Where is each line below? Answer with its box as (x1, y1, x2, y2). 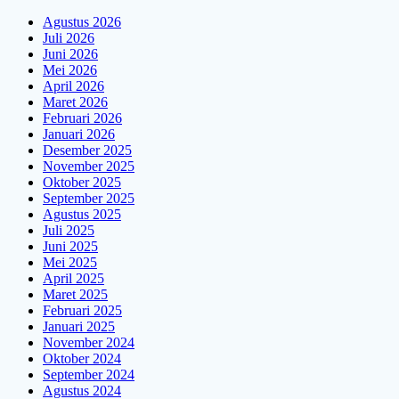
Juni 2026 (43, 46, 98, 62)
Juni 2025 (43, 239, 98, 255)
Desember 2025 (43, 142, 132, 159)
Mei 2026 (43, 62, 97, 78)
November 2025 (43, 159, 134, 175)
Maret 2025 (43, 287, 108, 303)
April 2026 (43, 78, 104, 94)
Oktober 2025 (43, 175, 121, 191)
